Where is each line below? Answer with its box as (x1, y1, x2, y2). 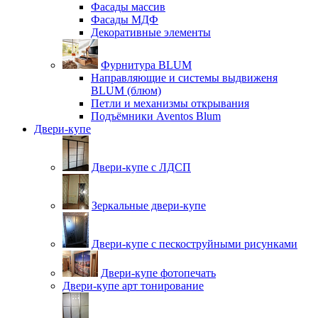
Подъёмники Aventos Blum (91, 110, 221, 122)
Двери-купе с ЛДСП (92, 161, 191, 173)
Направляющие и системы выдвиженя (91, 72, 278, 84)
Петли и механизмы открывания (91, 97, 249, 109)
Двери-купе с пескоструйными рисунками (92, 238, 297, 250)
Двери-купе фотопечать (101, 267, 216, 279)
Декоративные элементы (91, 26, 211, 38)
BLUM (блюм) (91, 84, 161, 97)
